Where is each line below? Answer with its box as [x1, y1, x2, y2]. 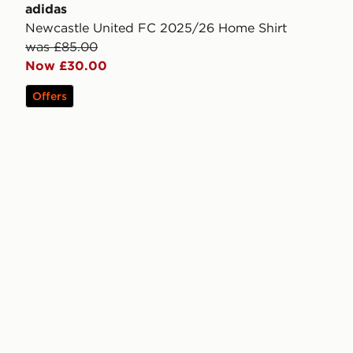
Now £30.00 [25, 58, 107, 74]
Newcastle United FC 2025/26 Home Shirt [25, 20, 287, 36]
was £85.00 [25, 39, 98, 55]
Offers [32, 89, 67, 104]
